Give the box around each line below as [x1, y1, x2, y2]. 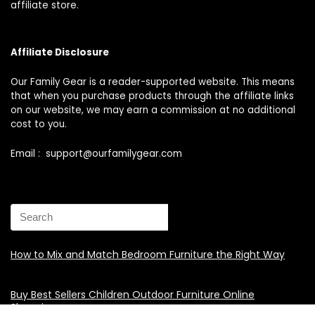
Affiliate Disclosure [11, 45, 109, 59]
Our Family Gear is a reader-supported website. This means [11, 75, 295, 89]
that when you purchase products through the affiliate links [11, 89, 294, 103]
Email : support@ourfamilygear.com [11, 146, 182, 160]
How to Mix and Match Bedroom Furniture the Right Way [11, 247, 285, 262]
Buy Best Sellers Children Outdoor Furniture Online [11, 287, 255, 302]
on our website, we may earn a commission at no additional [11, 103, 295, 117]
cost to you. [11, 117, 67, 131]
